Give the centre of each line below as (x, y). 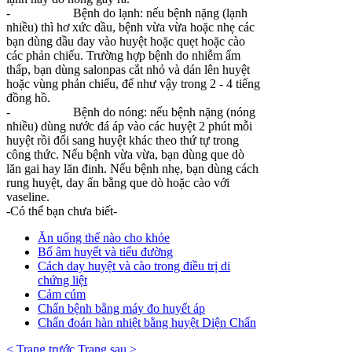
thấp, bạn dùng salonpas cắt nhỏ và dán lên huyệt (128, 69)
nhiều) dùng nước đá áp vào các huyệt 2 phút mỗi (129, 126)
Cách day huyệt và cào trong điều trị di (134, 266)
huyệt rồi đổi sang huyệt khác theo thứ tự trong (123, 140)
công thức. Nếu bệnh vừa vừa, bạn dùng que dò (125, 154)
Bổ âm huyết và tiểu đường (105, 251)
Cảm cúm (62, 294)
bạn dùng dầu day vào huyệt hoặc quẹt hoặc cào (126, 41)
